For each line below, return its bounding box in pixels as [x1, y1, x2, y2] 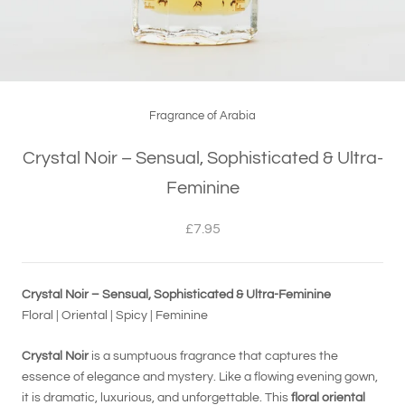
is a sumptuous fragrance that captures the [89, 350, 338, 363]
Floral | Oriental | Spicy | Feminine [22, 309, 208, 322]
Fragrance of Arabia [149, 109, 256, 122]
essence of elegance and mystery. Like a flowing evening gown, [22, 371, 378, 384]
